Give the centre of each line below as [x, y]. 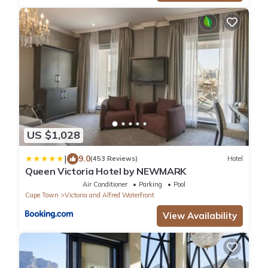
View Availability [200, 215]
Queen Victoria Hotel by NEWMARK [106, 171]
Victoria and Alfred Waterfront [109, 195]
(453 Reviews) [114, 159]
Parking [150, 184]
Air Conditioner [105, 184]
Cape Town [42, 195]
